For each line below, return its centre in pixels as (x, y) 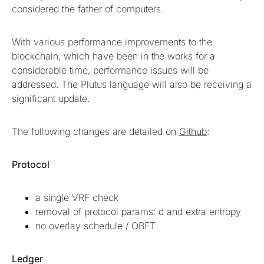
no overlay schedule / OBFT (95, 226)
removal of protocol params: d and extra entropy (138, 212)
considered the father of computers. (88, 9)
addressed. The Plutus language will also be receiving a (132, 85)
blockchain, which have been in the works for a (113, 56)
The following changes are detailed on (95, 132)
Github (193, 132)
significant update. (52, 99)
